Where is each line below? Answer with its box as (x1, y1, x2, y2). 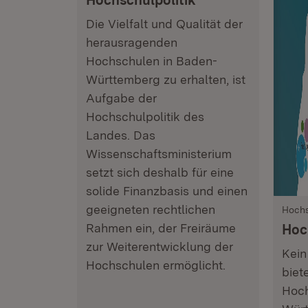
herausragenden (86, 35, 177, 49)
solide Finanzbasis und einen (86, 184, 247, 198)
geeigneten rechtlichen (86, 202, 215, 217)
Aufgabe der (86, 91, 157, 105)
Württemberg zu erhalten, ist (86, 72, 245, 87)
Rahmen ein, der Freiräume (86, 221, 236, 235)
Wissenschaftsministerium (86, 146, 232, 161)
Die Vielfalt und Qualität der (86, 16, 243, 31)
